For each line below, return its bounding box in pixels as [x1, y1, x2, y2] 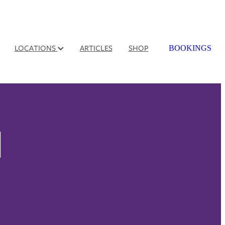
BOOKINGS [168, 44, 211, 52]
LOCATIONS [14, 43, 58, 54]
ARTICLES [79, 43, 113, 54]
